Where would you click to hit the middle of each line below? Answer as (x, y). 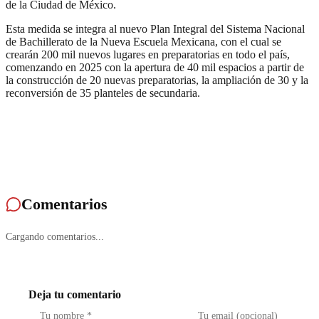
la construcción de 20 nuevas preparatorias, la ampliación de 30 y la (157, 80)
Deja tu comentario (75, 295)
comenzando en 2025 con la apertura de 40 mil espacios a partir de (155, 67)
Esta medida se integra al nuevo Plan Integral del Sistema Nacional (155, 28)
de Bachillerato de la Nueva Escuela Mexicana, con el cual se (143, 41)
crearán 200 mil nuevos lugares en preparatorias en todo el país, (148, 54)
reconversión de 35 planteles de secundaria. (103, 93)
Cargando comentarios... (55, 237)
